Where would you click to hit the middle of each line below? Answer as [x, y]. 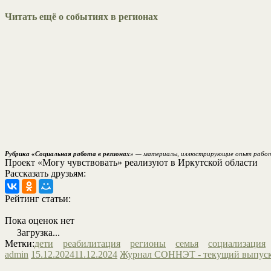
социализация [237, 243]
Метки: [20, 243]
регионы [148, 243]
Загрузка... [37, 232]
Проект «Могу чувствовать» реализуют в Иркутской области [131, 162]
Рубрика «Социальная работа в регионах [67, 153]
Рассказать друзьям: [45, 173]
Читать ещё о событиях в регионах [81, 17]
